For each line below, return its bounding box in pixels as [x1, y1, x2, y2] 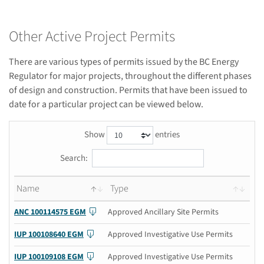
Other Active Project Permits [9, 25, 175, 47]
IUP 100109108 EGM [14, 250, 84, 263]
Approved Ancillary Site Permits [108, 206, 219, 218]
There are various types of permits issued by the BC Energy [9, 55, 239, 68]
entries [153, 128, 180, 141]
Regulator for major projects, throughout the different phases [9, 69, 252, 82]
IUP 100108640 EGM [14, 228, 84, 240]
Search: [60, 151, 88, 164]
